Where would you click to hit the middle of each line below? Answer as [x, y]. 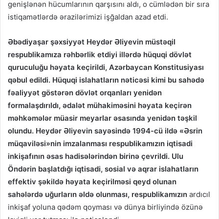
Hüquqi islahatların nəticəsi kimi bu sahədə [128, 80]
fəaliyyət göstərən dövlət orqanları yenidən [85, 93]
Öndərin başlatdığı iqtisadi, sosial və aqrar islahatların [103, 169]
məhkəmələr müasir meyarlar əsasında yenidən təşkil [102, 118]
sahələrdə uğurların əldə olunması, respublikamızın [99, 195]
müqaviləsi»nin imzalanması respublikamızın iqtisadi [100, 144]
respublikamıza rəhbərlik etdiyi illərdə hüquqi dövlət [100, 55]
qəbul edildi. [29, 80]
